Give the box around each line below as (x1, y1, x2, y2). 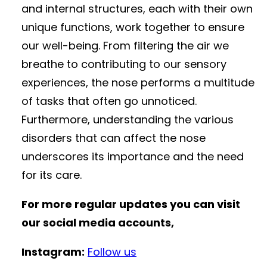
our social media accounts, (21, 215, 174, 230)
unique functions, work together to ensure (21, 19, 244, 35)
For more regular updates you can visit (21, 196, 240, 212)
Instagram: (21, 244, 85, 259)
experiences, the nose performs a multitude (21, 74, 254, 90)
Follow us (88, 244, 136, 259)
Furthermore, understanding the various (21, 111, 234, 127)
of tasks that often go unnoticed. (21, 93, 197, 108)
